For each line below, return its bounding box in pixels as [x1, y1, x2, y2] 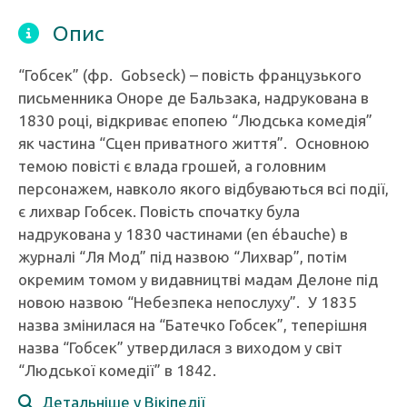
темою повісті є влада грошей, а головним [18, 157, 326, 174]
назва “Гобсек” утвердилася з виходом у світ [18, 339, 342, 356]
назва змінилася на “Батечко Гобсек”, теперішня [18, 316, 367, 333]
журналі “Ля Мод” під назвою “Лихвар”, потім [18, 248, 347, 265]
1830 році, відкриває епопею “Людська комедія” [18, 112, 372, 129]
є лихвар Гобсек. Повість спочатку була [18, 203, 300, 220]
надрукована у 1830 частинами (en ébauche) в [18, 225, 348, 243]
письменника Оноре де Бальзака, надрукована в [18, 89, 369, 106]
